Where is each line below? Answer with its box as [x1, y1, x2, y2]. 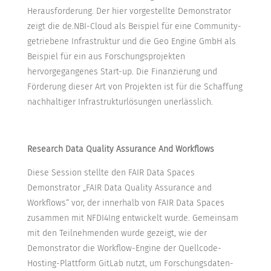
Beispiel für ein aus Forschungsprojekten [27, 51, 185, 62]
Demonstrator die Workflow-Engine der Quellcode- [27, 243, 221, 254]
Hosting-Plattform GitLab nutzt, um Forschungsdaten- [27, 258, 233, 269]
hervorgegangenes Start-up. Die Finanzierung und [27, 67, 217, 77]
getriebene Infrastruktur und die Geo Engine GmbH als [27, 36, 236, 47]
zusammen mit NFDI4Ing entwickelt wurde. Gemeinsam [27, 213, 238, 224]
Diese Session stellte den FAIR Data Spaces [27, 168, 195, 178]
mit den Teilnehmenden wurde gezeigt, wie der [27, 228, 207, 239]
